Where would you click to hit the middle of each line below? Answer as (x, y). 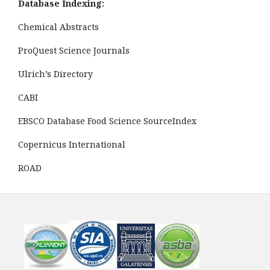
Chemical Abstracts (58, 27)
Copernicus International (72, 145)
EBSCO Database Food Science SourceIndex (107, 121)
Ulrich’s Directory (55, 74)
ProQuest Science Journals (74, 51)
